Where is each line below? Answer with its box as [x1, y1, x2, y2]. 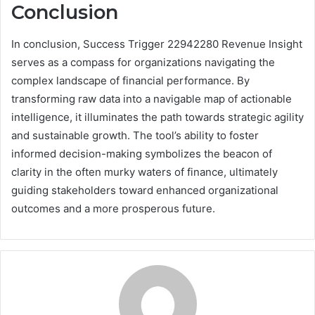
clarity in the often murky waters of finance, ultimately [11, 165, 278, 179]
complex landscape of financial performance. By [11, 73, 250, 87]
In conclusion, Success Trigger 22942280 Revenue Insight [11, 37, 302, 51]
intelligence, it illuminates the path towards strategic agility [11, 110, 304, 124]
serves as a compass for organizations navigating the [11, 55, 275, 69]
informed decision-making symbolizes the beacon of [11, 146, 272, 160]
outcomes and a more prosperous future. [11, 201, 215, 215]
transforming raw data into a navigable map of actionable [11, 91, 292, 105]
